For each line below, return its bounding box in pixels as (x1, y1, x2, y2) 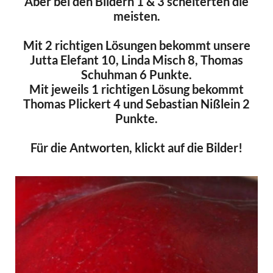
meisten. (113, 9, 160, 23)
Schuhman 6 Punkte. (81, 67, 192, 82)
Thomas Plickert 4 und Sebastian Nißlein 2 (23, 96, 250, 111)
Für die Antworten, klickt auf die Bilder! (30, 140, 243, 155)
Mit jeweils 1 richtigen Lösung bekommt (29, 82, 244, 96)
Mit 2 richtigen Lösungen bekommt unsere (23, 38, 250, 52)
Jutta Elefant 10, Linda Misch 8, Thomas (30, 52, 243, 67)
